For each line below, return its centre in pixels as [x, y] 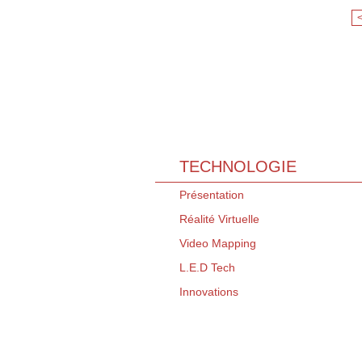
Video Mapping [218, 244]
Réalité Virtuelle [219, 219]
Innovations [209, 292]
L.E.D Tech [207, 268]
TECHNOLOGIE [238, 167]
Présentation [212, 195]
